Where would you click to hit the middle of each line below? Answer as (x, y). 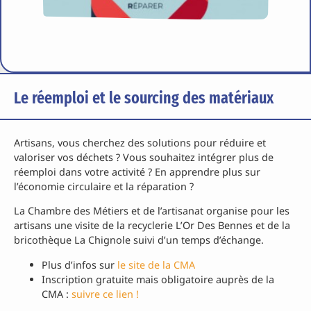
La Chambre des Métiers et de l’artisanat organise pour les (152, 211)
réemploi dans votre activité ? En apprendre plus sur (137, 172)
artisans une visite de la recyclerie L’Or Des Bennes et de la (152, 226)
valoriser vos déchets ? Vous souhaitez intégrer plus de (144, 158)
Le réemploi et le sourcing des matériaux (144, 98)
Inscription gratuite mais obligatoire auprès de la (158, 279)
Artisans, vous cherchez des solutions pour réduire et (140, 143)
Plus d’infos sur (79, 264)
